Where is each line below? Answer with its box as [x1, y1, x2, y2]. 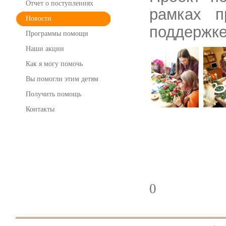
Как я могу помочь [26, 60, 83, 68]
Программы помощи [26, 30, 88, 37]
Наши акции [26, 45, 64, 52]
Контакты [26, 105, 54, 113]
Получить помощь [26, 90, 81, 98]
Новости [26, 15, 51, 22]
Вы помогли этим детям [26, 75, 98, 83]
